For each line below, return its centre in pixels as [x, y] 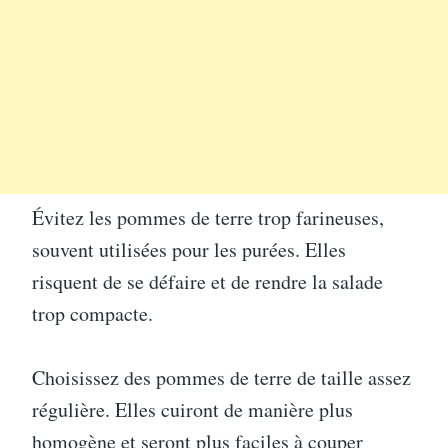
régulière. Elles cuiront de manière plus [192, 409]
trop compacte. [92, 313]
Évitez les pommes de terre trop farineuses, [208, 217]
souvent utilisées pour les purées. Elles [189, 249]
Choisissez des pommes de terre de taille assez [221, 377]
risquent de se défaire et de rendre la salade [207, 281]
